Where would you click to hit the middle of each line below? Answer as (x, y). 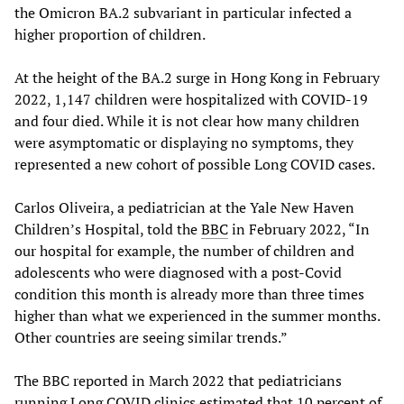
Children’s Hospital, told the (108, 229)
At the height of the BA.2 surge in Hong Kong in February (197, 77)
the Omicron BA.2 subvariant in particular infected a (183, 12)
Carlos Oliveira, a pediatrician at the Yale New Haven (184, 207)
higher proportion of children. (110, 34)
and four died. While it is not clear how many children (187, 120)
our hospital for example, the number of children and (184, 250)
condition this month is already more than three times (189, 294)
